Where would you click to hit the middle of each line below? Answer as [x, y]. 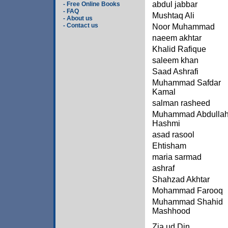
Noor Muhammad [183, 27]
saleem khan [175, 60]
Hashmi [166, 123]
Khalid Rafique [179, 49]
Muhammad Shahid [188, 202]
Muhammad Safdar [187, 83]
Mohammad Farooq [188, 191]
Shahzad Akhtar [181, 179]
